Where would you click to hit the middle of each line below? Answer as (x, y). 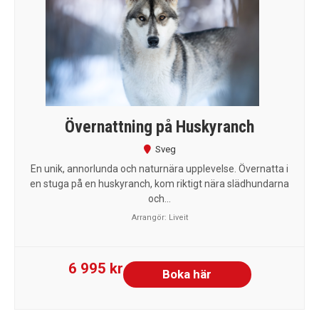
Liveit (178, 217)
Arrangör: (150, 217)
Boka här (187, 274)
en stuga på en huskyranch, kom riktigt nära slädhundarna (159, 183)
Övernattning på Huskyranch (159, 126)
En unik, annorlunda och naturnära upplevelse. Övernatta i (159, 168)
